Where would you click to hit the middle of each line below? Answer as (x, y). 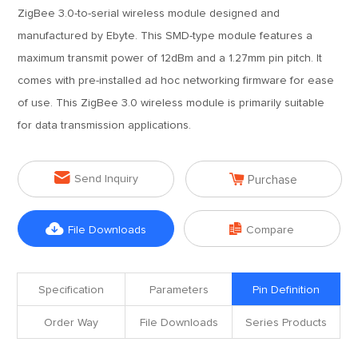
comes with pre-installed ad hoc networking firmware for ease (176, 81)
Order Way (72, 323)
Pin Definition (286, 290)
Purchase (273, 180)
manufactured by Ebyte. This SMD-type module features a (165, 36)
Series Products (286, 323)
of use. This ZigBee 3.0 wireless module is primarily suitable (171, 103)
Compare (270, 230)
